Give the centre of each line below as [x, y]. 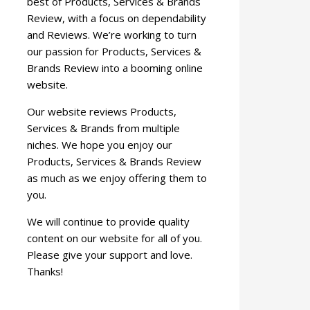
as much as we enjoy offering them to [117, 178]
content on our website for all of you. [115, 238]
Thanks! [45, 271]
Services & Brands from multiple [104, 128]
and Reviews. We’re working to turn [112, 35]
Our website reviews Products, [102, 111]
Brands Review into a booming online [115, 68]
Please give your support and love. [110, 255]
